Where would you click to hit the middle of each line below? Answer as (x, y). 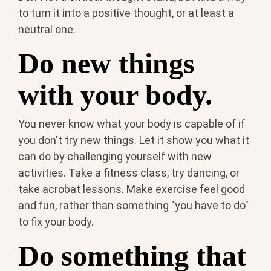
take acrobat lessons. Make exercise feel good (132, 189)
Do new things (106, 63)
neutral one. (47, 29)
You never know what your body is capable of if (132, 124)
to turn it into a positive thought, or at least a (126, 13)
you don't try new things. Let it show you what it (134, 140)
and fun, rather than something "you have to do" (133, 206)
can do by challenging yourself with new (115, 157)
